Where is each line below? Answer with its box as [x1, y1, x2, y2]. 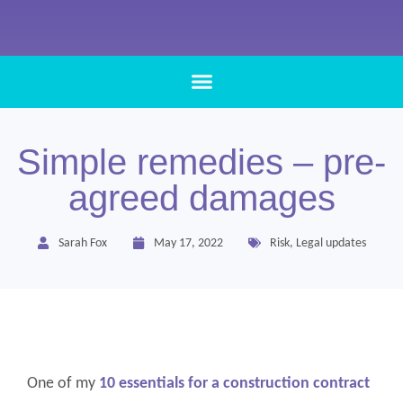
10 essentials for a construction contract [99, 374, 370, 392]
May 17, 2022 [154, 236, 223, 250]
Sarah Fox [58, 236, 107, 250]
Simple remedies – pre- [17, 141, 386, 182]
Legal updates [296, 236, 366, 250]
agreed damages [67, 177, 336, 218]
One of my [27, 374, 99, 392]
